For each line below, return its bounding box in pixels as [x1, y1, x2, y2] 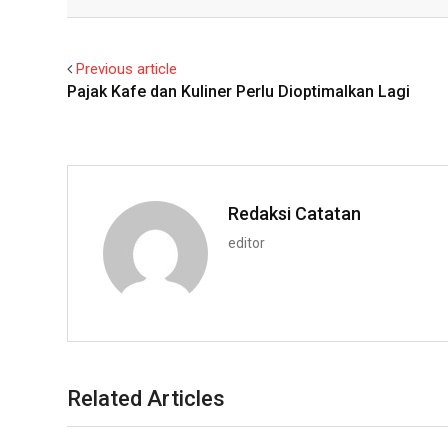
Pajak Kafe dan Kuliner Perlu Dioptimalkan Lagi [67, 81, 410, 101]
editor [228, 234, 265, 251]
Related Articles [67, 385, 225, 411]
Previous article [76, 59, 177, 78]
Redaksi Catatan [228, 202, 361, 224]
